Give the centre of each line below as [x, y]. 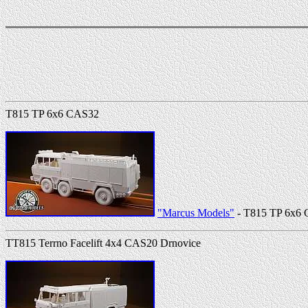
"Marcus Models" [196, 212]
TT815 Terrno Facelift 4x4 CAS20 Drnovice [103, 243]
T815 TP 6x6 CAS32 [52, 113]
